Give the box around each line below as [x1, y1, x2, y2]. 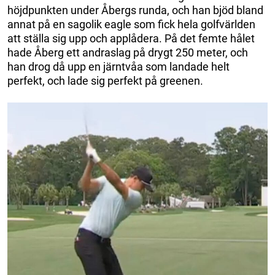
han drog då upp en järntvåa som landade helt [7, 60, 230, 74]
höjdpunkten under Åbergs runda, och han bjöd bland [7, 4, 263, 17]
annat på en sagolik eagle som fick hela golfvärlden [7, 18, 255, 31]
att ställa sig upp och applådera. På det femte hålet [7, 32, 255, 45]
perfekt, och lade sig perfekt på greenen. [7, 74, 203, 88]
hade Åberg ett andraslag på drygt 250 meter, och [7, 46, 248, 60]
